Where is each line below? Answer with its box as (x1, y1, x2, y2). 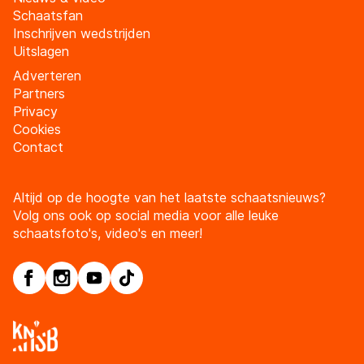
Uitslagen (13, 42, 69, 59)
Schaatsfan (13, 6, 83, 24)
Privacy (13, 102, 58, 119)
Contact (13, 138, 63, 155)
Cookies (13, 120, 61, 137)
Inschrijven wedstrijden (13, 24, 150, 41)
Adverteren (13, 67, 81, 84)
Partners (13, 84, 65, 102)
